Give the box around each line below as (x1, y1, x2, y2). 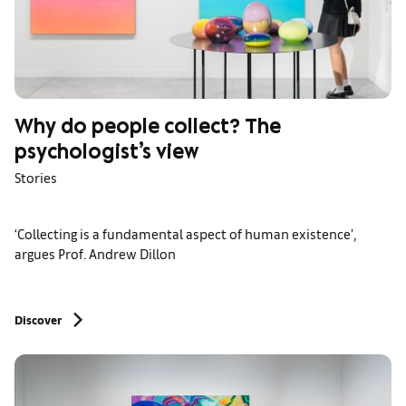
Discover (14, 311, 62, 327)
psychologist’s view (14, 143, 198, 166)
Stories (14, 168, 57, 186)
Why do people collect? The (14, 118, 281, 140)
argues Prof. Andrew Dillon (14, 244, 176, 262)
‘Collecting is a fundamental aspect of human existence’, (14, 224, 356, 242)
